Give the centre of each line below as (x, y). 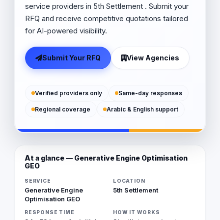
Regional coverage (62, 109)
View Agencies (153, 58)
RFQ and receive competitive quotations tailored (106, 18)
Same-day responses (150, 93)
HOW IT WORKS (137, 212)
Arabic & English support (142, 109)
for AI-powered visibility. (66, 31)
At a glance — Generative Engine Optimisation (106, 158)
